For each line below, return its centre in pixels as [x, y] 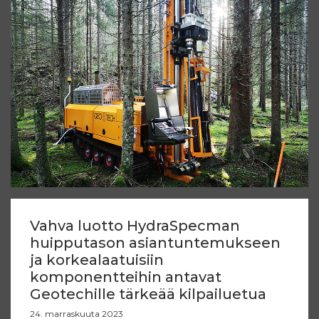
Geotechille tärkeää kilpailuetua [148, 294]
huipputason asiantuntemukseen [155, 242]
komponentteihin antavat [126, 277]
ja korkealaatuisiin [97, 260]
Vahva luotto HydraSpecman [135, 225]
